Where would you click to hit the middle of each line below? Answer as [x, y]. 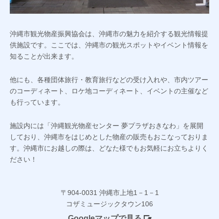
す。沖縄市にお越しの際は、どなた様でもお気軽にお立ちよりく [109, 148]
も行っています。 [37, 102]
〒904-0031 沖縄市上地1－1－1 [109, 193]
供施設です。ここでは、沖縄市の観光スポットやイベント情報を [109, 45]
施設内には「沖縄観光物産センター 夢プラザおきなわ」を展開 [107, 126]
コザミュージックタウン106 [109, 204]
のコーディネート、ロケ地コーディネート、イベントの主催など [109, 91]
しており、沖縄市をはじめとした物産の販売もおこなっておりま [109, 137]
